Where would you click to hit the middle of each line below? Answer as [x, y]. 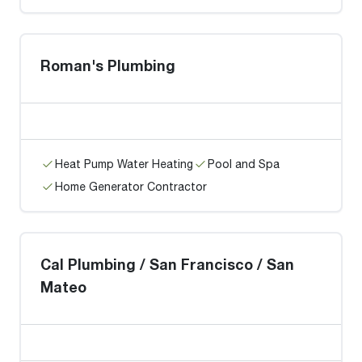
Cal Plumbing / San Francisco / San [167, 264]
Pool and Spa [244, 164]
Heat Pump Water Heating [124, 164]
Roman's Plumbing [108, 65]
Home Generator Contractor [131, 186]
